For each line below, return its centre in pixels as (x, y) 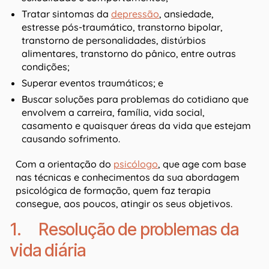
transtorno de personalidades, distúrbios (114, 40)
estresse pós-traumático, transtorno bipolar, (122, 27)
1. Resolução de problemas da (124, 229)
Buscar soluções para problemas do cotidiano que (135, 99)
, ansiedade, (186, 14)
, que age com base (202, 164)
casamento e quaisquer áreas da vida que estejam (136, 125)
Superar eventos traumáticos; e (92, 83)
